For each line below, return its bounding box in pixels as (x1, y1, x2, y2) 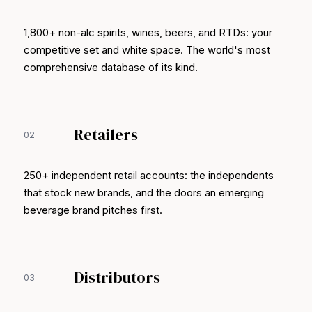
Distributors (74, 267, 160, 288)
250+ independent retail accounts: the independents (24, 169, 274, 182)
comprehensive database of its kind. (24, 61, 198, 74)
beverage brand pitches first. (24, 203, 162, 217)
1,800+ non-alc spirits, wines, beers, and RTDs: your (24, 26, 272, 39)
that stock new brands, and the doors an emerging (24, 186, 264, 199)
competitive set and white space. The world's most (24, 43, 270, 56)
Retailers (74, 124, 138, 145)
